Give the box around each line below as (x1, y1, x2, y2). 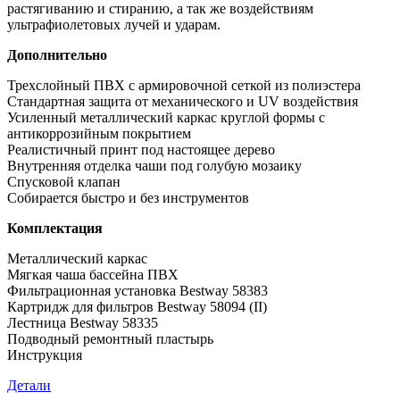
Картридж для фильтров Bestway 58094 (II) (7, 298, 267, 314)
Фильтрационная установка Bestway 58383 (7, 282, 268, 298)
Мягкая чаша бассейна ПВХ (7, 266, 179, 282)
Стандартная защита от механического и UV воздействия (7, 93, 358, 109)
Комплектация (7, 220, 103, 236)
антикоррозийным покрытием (7, 125, 191, 141)
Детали (7, 377, 51, 393)
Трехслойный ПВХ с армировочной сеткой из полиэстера (7, 77, 361, 93)
